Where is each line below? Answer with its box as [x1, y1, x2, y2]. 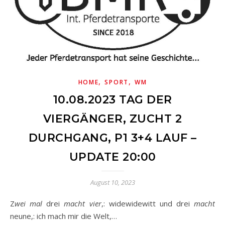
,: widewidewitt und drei [101, 198, 194, 208]
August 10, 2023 [90, 177, 135, 187]
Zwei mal [15, 198, 43, 208]
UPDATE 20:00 [69, 150, 156, 164]
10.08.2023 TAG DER [53, 92, 172, 106]
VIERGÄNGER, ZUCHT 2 [43, 111, 182, 126]
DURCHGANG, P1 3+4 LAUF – [28, 131, 197, 145]
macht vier [64, 198, 101, 208]
